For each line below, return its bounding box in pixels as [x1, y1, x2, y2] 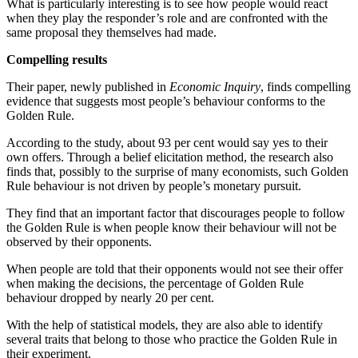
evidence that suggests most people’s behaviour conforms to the [6, 93, 325, 108]
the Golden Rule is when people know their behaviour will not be [6, 220, 336, 234]
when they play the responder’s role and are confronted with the [6, 10, 328, 25]
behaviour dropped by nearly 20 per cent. [6, 290, 214, 304]
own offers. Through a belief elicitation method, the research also [6, 149, 333, 164]
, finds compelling [261, 79, 351, 93]
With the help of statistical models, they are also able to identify [6, 317, 323, 332]
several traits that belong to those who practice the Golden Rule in [6, 332, 337, 346]
